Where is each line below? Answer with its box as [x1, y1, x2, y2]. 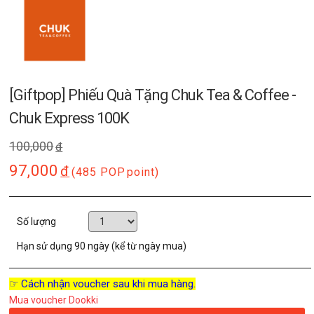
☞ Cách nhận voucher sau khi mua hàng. [9, 278, 196, 291]
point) [127, 165, 160, 179]
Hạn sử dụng [17, 240, 75, 252]
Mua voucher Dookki [9, 294, 99, 306]
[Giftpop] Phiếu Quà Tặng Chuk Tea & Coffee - [9, 86, 296, 104]
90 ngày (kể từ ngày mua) [74, 240, 187, 252]
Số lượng [17, 216, 59, 228]
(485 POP [71, 165, 126, 179]
